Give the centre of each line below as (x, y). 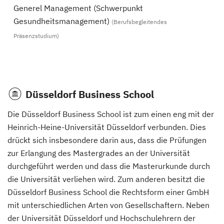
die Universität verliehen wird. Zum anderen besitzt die (106, 179)
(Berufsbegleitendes (139, 22)
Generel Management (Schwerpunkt (78, 8)
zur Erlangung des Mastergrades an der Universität (99, 153)
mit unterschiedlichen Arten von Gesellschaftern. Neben (108, 205)
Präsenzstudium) (36, 36)
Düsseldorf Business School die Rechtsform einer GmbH (108, 192)
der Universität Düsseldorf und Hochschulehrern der (101, 218)
